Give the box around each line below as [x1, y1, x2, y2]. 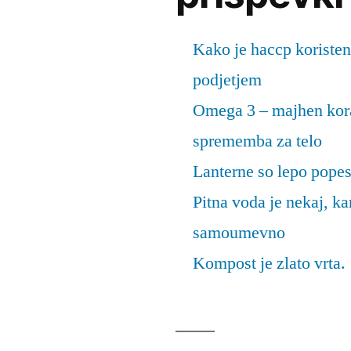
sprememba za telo [193, 130, 322, 153]
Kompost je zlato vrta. [193, 252, 346, 275]
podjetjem [193, 69, 262, 92]
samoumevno [193, 222, 285, 244]
